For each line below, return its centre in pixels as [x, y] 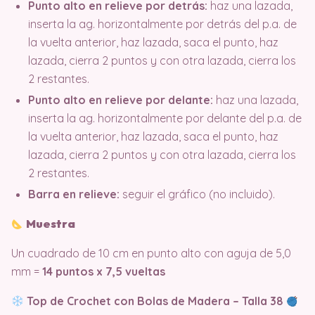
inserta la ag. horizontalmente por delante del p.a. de [165, 118]
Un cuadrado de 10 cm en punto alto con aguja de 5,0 [151, 253]
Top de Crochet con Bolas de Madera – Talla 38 [155, 301]
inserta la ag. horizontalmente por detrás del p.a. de [162, 24]
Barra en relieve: [74, 194]
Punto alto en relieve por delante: [121, 100]
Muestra [51, 224]
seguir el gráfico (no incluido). [197, 194]
